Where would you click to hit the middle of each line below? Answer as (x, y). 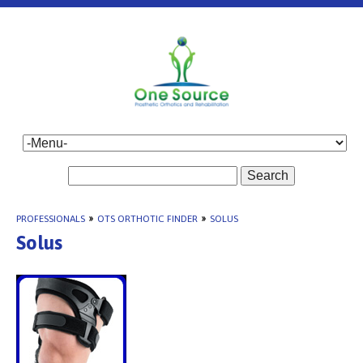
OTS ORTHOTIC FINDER (147, 219)
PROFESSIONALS (51, 219)
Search (268, 175)
